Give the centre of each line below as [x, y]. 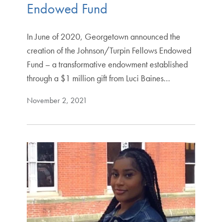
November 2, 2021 [57, 100]
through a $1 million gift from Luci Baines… [98, 78]
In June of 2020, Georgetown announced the [103, 36]
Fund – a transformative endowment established [107, 64]
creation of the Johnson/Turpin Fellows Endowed [109, 50]
